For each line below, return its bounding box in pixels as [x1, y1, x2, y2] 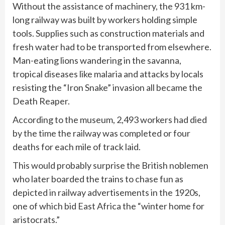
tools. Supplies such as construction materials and [13, 28, 204, 39]
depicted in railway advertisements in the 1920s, [13, 187, 200, 198]
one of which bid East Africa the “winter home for [13, 200, 204, 212]
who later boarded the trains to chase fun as [13, 173, 183, 185]
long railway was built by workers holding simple [13, 14, 197, 26]
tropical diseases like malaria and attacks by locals [13, 68, 203, 80]
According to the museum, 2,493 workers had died [13, 114, 207, 126]
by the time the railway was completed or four [13, 128, 190, 139]
